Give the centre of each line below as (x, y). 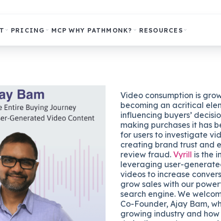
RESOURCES (161, 30)
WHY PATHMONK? (101, 30)
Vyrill (183, 154)
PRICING (28, 30)
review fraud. (147, 154)
